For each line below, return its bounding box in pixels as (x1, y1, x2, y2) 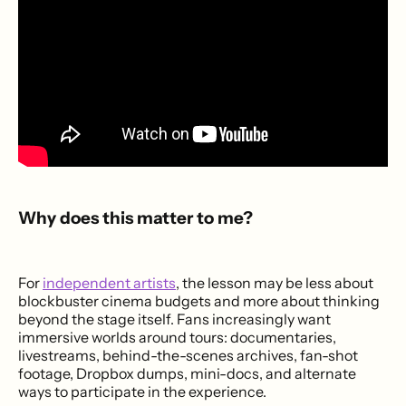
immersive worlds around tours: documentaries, (18, 328, 336, 347)
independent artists (43, 274, 176, 293)
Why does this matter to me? (18, 208, 253, 229)
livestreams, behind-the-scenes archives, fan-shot (18, 346, 358, 365)
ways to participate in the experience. (18, 382, 266, 401)
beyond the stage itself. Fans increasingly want (18, 310, 331, 329)
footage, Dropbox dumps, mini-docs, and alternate (18, 364, 356, 383)
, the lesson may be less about (176, 274, 373, 293)
